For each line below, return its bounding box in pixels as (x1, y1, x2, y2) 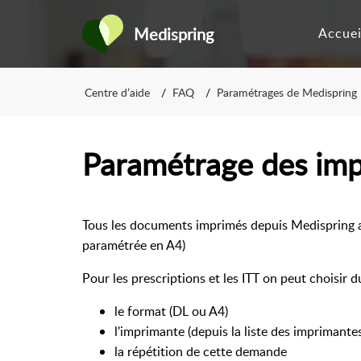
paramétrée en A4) (82, 236, 185, 254)
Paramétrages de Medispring (217, 84, 357, 100)
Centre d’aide (85, 84, 150, 100)
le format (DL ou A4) (114, 302, 228, 320)
